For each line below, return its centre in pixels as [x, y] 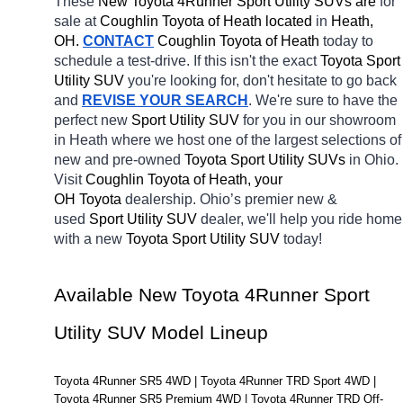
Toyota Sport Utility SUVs [267, 160]
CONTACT [118, 41]
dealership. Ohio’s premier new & [231, 200]
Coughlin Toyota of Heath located [206, 22]
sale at [77, 22]
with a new [90, 239]
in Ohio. [374, 160]
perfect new [93, 121]
